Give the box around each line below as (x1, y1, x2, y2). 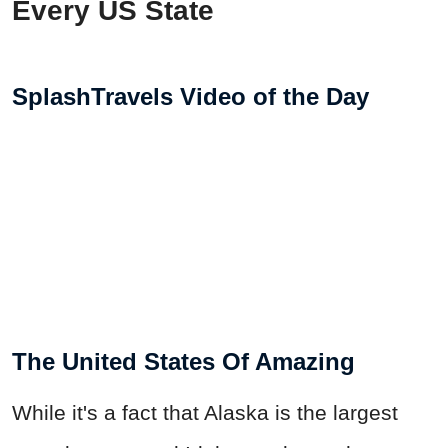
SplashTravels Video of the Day (12, 82, 369, 110)
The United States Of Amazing (12, 347, 355, 375)
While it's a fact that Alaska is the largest (12, 400, 398, 424)
